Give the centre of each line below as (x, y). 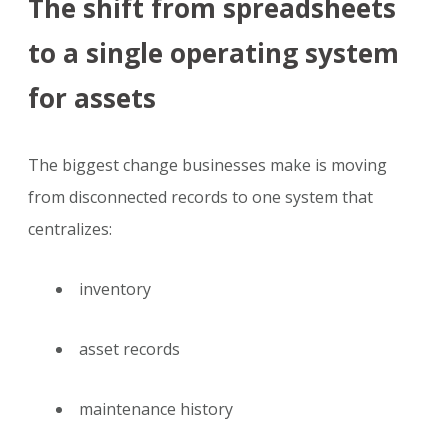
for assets (92, 98)
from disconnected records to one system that (200, 197)
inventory (115, 289)
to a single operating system (213, 53)
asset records (129, 349)
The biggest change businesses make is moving (207, 165)
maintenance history (156, 409)
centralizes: (70, 229)
